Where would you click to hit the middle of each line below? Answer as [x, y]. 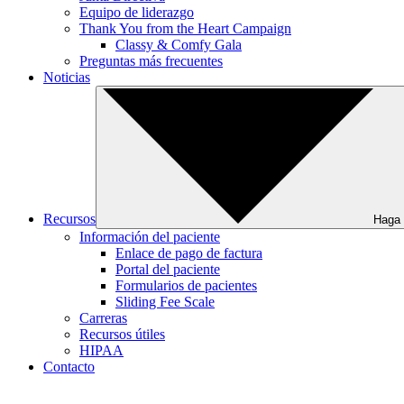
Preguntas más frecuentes [151, 60]
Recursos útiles [122, 334]
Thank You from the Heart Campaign [185, 28]
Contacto [69, 366]
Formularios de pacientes [186, 285]
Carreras [103, 317]
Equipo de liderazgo [137, 12]
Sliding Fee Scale [165, 301]
